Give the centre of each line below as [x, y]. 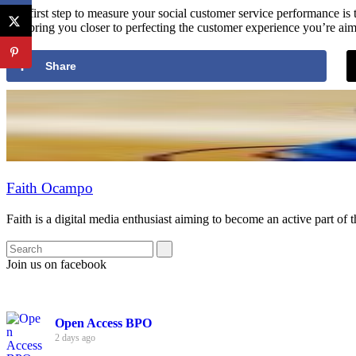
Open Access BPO [103, 323]
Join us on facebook [56, 265]
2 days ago [75, 338]
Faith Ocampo [50, 188]
